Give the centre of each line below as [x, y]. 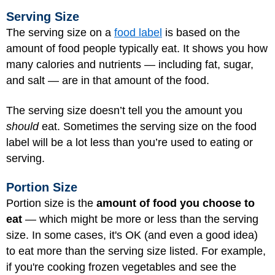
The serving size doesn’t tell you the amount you [124, 110]
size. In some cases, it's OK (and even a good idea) [132, 235]
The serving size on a [60, 33]
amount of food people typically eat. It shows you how [137, 48]
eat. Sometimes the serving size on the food [148, 126]
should [22, 126]
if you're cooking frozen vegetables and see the [121, 267]
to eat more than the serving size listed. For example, [136, 251]
